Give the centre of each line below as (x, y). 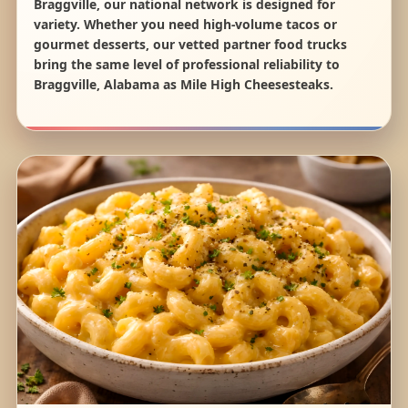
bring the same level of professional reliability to (186, 65)
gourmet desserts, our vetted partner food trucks (190, 45)
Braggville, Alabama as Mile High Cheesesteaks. (183, 85)
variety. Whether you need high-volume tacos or (185, 25)
